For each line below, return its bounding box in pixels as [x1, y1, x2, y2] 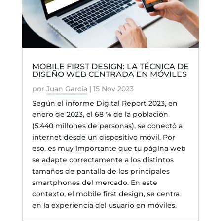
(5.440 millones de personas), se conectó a [32, 121, 183, 131]
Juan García [46, 84, 87, 94]
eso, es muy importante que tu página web [32, 144, 186, 153]
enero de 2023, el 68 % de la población [32, 110, 168, 119]
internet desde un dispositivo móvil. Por [32, 133, 175, 142]
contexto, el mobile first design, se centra [32, 189, 180, 199]
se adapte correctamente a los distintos [32, 155, 174, 165]
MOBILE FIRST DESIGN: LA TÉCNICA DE [32, 62, 189, 72]
